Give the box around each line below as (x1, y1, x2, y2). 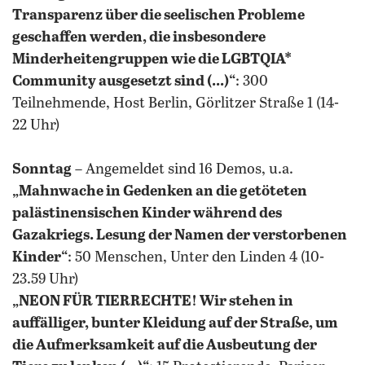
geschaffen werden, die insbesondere (12, 29, 266, 46)
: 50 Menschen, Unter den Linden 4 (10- (68, 249, 324, 266)
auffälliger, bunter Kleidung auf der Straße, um (12, 315, 338, 332)
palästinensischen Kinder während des (12, 205, 282, 222)
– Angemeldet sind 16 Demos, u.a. (72, 161, 293, 178)
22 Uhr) (12, 117, 59, 134)
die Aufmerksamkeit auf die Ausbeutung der (12, 337, 317, 354)
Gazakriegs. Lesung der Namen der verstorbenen (12, 227, 347, 244)
